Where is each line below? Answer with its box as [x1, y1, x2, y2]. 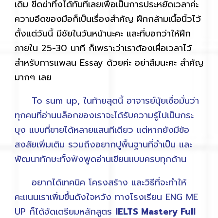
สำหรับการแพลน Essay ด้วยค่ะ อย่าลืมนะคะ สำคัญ [15, 56, 203, 70]
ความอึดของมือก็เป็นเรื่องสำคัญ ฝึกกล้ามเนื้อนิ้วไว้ [15, 12, 201, 26]
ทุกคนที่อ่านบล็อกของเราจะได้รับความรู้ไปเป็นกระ [15, 109, 194, 123]
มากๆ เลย [15, 71, 52, 85]
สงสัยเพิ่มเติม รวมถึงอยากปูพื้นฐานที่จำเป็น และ [15, 138, 192, 152]
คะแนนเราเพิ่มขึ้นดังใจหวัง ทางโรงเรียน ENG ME [15, 190, 198, 204]
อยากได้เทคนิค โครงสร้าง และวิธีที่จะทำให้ [15, 176, 186, 190]
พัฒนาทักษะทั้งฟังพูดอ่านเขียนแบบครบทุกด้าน [15, 152, 186, 166]
